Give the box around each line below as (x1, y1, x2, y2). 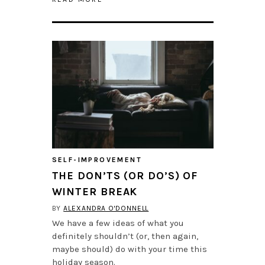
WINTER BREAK (51, 185, 138, 199)
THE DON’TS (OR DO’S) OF (51, 169, 198, 183)
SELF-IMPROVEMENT (51, 156, 142, 164)
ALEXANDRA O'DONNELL (63, 204, 149, 213)
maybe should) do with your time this (51, 244, 207, 255)
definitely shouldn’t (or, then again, (51, 231, 198, 242)
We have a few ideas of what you (51, 218, 184, 229)
